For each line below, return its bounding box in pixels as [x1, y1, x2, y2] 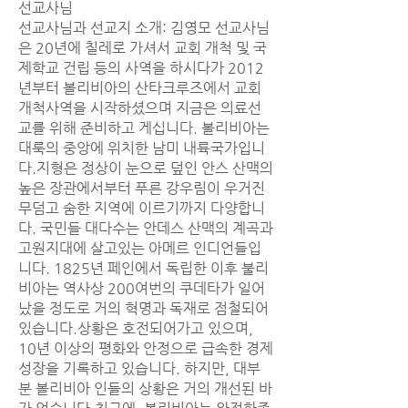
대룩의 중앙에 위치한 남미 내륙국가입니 [18, 139, 265, 157]
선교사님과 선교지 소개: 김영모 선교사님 [18, 19, 270, 36]
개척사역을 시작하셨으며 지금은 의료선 [18, 99, 261, 117]
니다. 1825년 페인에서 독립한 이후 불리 [18, 260, 269, 277]
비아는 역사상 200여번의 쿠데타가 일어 [18, 280, 265, 297]
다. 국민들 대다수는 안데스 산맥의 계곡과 [18, 219, 273, 237]
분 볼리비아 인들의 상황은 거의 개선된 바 [18, 380, 272, 397]
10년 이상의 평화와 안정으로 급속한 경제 [18, 340, 273, 357]
